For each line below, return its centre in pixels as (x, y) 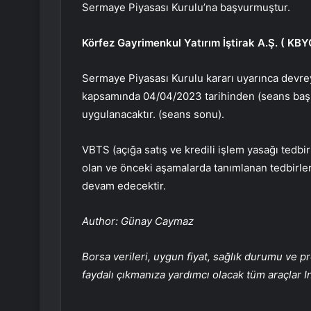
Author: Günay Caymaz (138, 221)
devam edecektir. (124, 186)
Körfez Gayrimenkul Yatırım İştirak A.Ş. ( (185, 43)
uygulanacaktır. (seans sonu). (153, 115)
